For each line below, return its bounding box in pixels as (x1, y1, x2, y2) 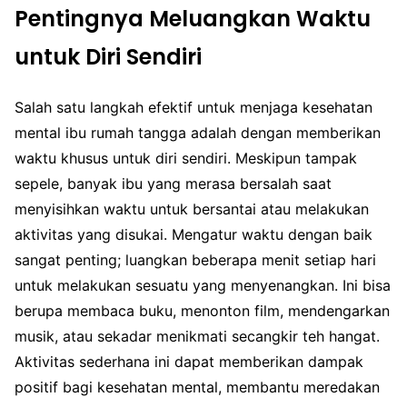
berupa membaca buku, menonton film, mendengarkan (15, 302, 390, 320)
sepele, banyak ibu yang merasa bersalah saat (15, 174, 332, 193)
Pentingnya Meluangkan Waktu (15, 4, 371, 35)
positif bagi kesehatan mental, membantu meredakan (15, 378, 380, 396)
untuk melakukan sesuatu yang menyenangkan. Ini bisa (15, 276, 391, 294)
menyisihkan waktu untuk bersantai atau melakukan (15, 200, 369, 218)
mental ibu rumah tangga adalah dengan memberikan (15, 124, 381, 142)
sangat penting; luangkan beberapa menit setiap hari (15, 251, 376, 269)
